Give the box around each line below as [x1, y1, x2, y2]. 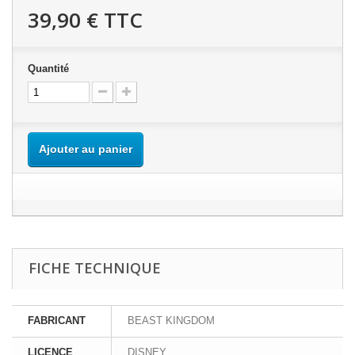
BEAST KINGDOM [128, 314, 215, 326]
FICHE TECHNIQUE [29, 258, 161, 277]
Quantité [28, 62, 69, 74]
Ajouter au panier [39, 142, 132, 155]
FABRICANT [28, 314, 86, 326]
